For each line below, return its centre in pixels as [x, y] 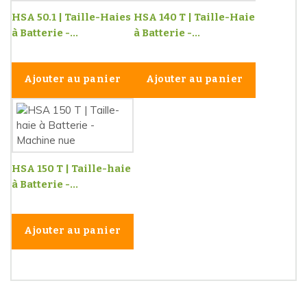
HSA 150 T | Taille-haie [71, 168]
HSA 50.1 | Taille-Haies [71, 17]
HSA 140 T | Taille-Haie [194, 17]
